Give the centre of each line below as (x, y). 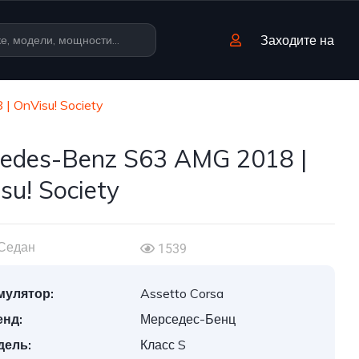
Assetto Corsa (182, 293)
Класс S (163, 345)
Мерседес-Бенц (188, 319)
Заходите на (296, 40)
